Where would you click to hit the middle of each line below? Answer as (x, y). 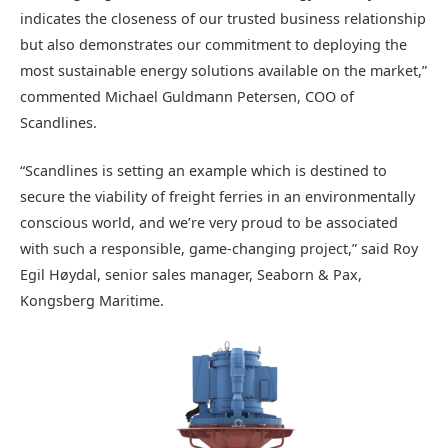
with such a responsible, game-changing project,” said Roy (219, 248)
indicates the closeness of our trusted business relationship (223, 18)
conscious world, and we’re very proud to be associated (209, 222)
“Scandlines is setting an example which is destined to (203, 170)
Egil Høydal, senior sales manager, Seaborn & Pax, (191, 274)
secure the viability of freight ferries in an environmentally (217, 196)
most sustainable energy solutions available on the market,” (223, 70)
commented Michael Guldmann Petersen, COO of (187, 96)
